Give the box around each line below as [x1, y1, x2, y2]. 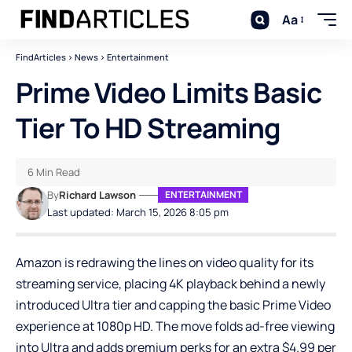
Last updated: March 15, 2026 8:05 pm [47, 205, 229, 219]
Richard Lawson [59, 188, 137, 202]
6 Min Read [27, 165, 80, 179]
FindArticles [16, 51, 66, 63]
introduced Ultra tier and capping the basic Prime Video [16, 296, 331, 313]
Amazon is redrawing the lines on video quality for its [16, 254, 313, 271]
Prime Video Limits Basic [16, 74, 321, 112]
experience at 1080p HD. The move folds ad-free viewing [16, 317, 335, 335]
